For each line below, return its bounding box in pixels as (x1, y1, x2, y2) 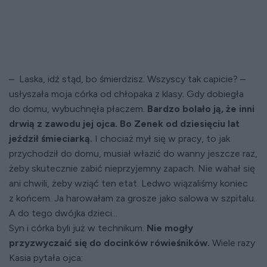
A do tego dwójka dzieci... (9, 207, 117, 219)
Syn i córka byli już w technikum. (9, 222, 147, 234)
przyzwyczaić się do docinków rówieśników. (9, 237, 210, 249)
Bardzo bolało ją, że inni (147, 103, 254, 114)
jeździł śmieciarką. (9, 133, 92, 144)
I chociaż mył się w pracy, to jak (92, 133, 230, 144)
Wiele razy (210, 237, 255, 249)
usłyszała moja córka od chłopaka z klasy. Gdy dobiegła (9, 88, 244, 100)
